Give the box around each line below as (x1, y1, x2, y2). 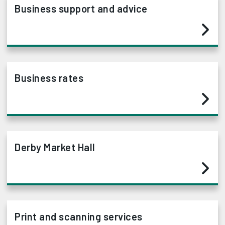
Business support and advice (15, 3, 148, 15)
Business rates (15, 72, 83, 84)
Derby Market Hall (15, 141, 95, 154)
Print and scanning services (15, 210, 143, 223)
